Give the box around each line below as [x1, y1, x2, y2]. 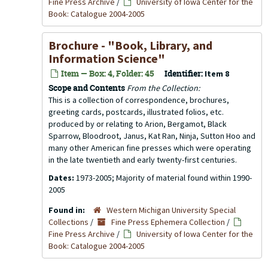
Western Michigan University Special [106, 205, 236, 215]
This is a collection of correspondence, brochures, [48, 95, 229, 105]
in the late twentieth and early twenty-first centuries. [48, 154, 237, 165]
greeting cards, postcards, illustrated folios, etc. [48, 106, 224, 117]
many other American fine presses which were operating [48, 142, 251, 153]
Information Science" [48, 51, 165, 66]
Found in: [48, 205, 87, 215]
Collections [48, 217, 89, 227]
